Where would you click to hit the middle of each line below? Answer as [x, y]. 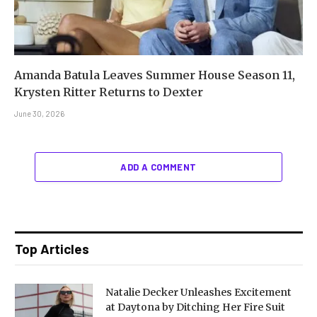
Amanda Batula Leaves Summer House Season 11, [155, 75]
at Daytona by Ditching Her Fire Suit [195, 307]
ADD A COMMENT [158, 167]
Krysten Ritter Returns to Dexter [109, 92]
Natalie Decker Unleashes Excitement [198, 292]
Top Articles [52, 248]
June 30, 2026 [39, 113]
